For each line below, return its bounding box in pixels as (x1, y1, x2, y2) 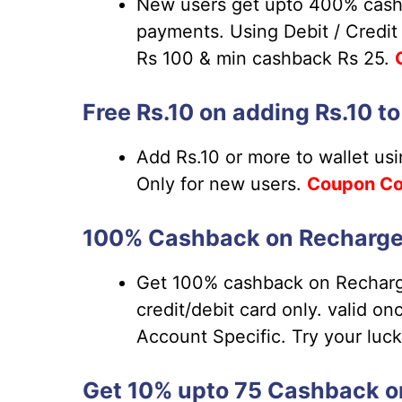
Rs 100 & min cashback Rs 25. (136, 47, 395, 69)
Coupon (307, 172, 380, 195)
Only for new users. (136, 172, 307, 195)
